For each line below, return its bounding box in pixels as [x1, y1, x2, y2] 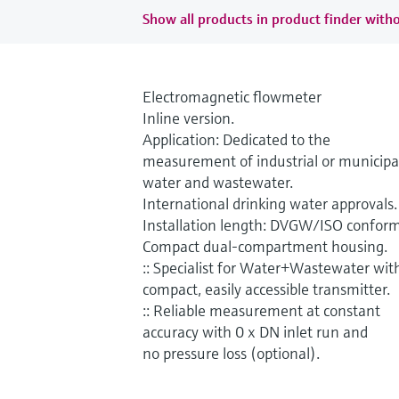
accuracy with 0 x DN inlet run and [142, 321, 368, 342]
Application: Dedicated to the [142, 128, 330, 150]
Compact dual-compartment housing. [142, 235, 387, 256]
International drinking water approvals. [142, 192, 397, 214]
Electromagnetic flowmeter [142, 85, 322, 107]
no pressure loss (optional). [142, 342, 320, 363]
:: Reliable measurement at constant [142, 299, 380, 321]
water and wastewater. [142, 171, 293, 192]
